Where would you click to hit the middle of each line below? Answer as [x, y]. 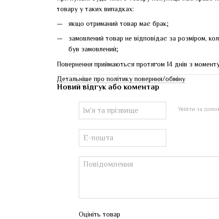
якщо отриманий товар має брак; [119, 23]
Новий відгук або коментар [108, 87]
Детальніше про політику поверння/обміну [121, 79]
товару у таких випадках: [95, 9]
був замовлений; [93, 49]
